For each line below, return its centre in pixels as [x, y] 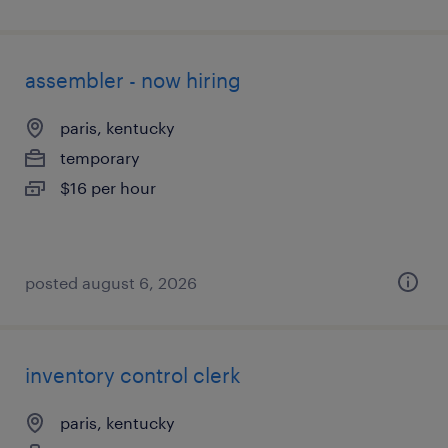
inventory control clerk [133, 375]
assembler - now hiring [133, 80]
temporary [100, 157]
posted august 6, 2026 [111, 282]
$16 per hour [108, 187]
